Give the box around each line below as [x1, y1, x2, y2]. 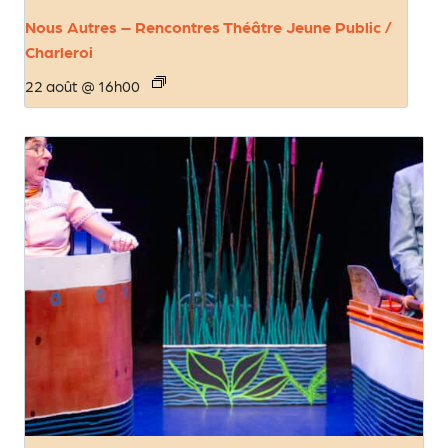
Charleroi [25, 42, 93, 62]
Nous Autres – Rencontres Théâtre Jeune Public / [25, 17, 392, 37]
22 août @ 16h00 [25, 76, 140, 96]
